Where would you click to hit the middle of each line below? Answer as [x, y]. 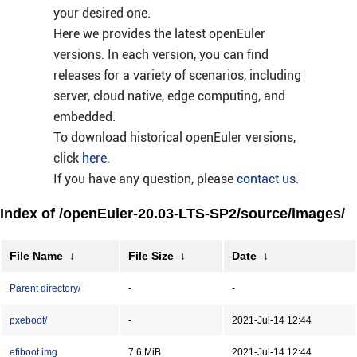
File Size [151, 256]
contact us [266, 179]
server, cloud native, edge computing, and [169, 96]
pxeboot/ [28, 320]
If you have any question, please [145, 179]
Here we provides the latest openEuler [159, 34]
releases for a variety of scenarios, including [177, 75]
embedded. [84, 117]
